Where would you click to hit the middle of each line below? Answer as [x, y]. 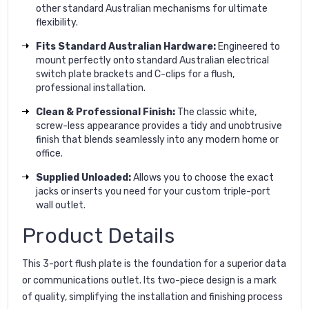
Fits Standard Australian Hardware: [126, 46]
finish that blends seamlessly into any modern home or [157, 139]
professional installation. [91, 88]
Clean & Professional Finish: [106, 112]
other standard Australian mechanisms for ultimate [152, 8]
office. [49, 153]
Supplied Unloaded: [83, 177]
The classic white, [216, 112]
